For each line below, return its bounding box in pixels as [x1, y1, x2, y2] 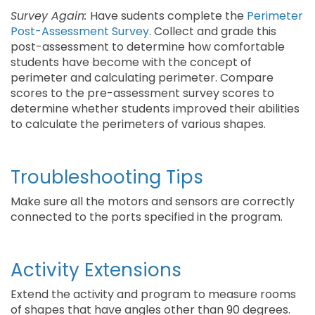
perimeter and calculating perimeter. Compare [11, 70, 274, 86]
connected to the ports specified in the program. [11, 209, 283, 225]
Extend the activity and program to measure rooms [11, 286, 296, 302]
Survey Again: [11, 8, 90, 24]
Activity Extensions [11, 257, 181, 283]
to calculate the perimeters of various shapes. [11, 116, 266, 132]
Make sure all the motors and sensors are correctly [11, 193, 295, 210]
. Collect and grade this [149, 23, 276, 39]
